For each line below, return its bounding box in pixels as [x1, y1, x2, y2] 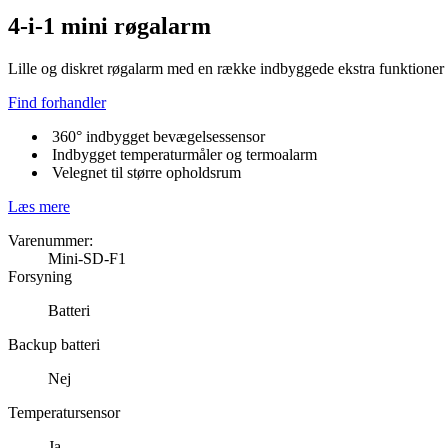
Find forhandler [8, 93, 106, 111]
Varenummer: [8, 231, 93, 249]
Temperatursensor [8, 403, 120, 421]
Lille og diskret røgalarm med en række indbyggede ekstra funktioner [8, 59, 444, 77]
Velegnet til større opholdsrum [48, 163, 241, 181]
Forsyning [8, 267, 72, 285]
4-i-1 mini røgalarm [8, 12, 211, 39]
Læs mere [8, 197, 70, 215]
